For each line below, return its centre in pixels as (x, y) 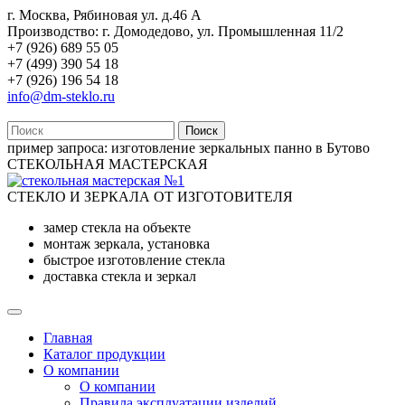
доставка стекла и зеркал (120, 276)
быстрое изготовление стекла (134, 260)
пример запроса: (57, 148)
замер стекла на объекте (117, 227)
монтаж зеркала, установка (127, 244)
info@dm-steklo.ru (61, 96)
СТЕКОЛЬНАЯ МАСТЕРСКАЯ (108, 164)
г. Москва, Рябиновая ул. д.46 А (104, 15)
